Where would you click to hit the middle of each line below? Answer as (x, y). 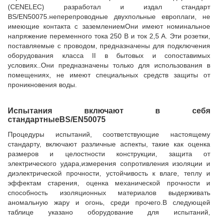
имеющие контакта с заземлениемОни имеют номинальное (109, 26)
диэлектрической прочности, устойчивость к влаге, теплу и (109, 173)
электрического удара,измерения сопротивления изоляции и (109, 163)
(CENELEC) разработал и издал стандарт (109, 7)
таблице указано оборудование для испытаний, (109, 212)
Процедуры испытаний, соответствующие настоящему (109, 134)
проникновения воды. (42, 85)
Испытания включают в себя (109, 111)
